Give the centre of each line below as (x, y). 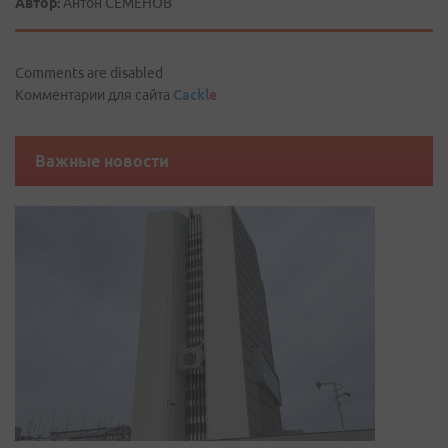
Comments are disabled (89, 73)
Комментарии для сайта (94, 95)
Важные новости (102, 161)
